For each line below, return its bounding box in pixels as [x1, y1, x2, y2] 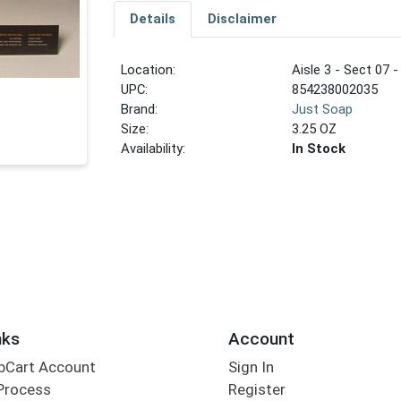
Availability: [121, 141, 186, 158]
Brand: [121, 101, 158, 118]
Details [129, 11, 175, 28]
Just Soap [292, 101, 354, 118]
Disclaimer [207, 11, 277, 28]
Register [227, 380, 286, 399]
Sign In [227, 358, 274, 377]
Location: [121, 62, 176, 79]
